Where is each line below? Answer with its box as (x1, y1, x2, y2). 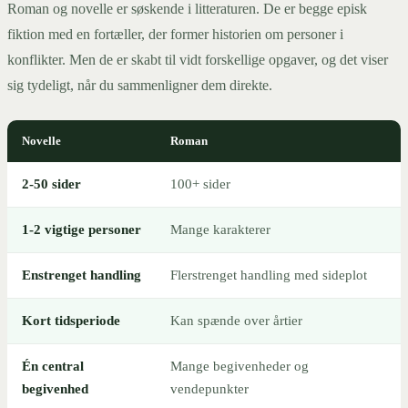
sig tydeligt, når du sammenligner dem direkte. (7, 77, 272, 94)
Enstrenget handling (22, 268, 141, 283)
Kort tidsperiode (22, 313, 120, 329)
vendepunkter (170, 382, 249, 397)
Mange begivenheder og (170, 359, 309, 374)
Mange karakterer (170, 222, 270, 238)
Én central (22, 359, 84, 374)
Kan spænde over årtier (170, 313, 302, 329)
